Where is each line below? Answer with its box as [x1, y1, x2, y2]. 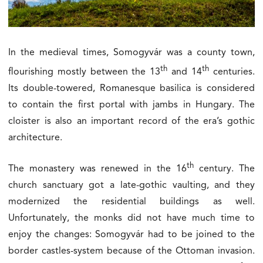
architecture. [8, 133, 62, 143]
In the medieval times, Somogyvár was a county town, [8, 48, 255, 58]
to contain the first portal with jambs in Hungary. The [8, 100, 255, 110]
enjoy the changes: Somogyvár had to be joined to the [8, 230, 255, 240]
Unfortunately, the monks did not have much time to [8, 213, 255, 223]
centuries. [209, 67, 255, 77]
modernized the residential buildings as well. [8, 197, 255, 207]
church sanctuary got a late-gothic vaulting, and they [8, 180, 255, 190]
